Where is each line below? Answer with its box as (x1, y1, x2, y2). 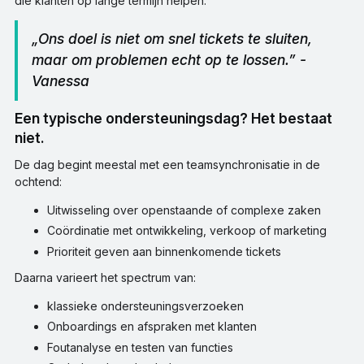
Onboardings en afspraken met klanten (46, 319, 257, 334)
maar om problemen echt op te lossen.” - (31, 51, 306, 69)
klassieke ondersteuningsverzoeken (46, 298, 244, 313)
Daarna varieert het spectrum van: (14, 270, 196, 284)
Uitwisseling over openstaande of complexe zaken (46, 202, 321, 217)
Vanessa (31, 72, 89, 90)
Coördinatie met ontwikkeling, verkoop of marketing (46, 223, 327, 238)
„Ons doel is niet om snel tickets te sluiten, (31, 30, 312, 48)
